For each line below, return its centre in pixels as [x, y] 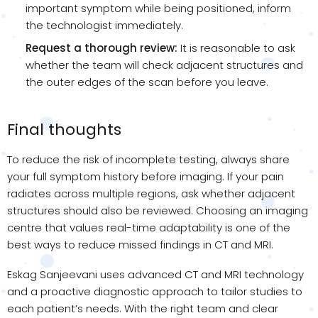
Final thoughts [64, 129]
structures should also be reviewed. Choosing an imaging [158, 210]
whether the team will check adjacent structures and [164, 65]
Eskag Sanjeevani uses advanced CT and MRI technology [155, 274]
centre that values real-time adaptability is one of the [149, 227]
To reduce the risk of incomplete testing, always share [148, 159]
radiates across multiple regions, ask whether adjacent [151, 193]
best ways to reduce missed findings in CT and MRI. [140, 244]
